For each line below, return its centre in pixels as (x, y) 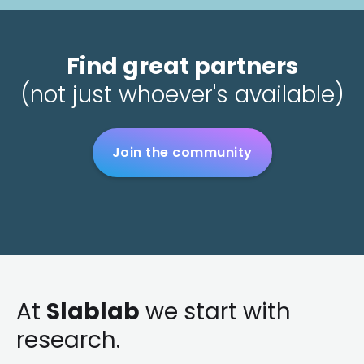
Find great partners (182, 67)
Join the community (182, 153)
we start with (215, 312)
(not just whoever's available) (182, 95)
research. (68, 340)
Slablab (93, 312)
